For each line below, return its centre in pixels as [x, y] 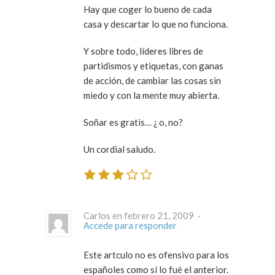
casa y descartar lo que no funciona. [156, 24]
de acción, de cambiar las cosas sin [152, 81]
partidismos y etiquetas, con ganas [153, 66]
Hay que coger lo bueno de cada [148, 10]
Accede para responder [130, 225]
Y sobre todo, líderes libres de [143, 51]
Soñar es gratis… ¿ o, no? [133, 122]
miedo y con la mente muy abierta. [151, 95]
